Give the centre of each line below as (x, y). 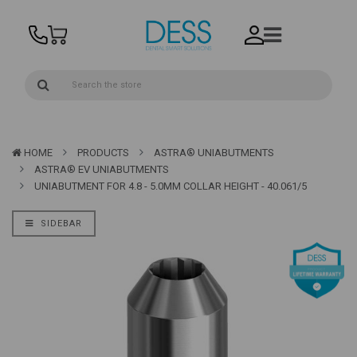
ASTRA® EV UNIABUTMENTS (102, 170)
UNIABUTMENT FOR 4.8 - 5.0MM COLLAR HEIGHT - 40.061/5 (171, 186)
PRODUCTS (103, 153)
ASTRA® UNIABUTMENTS (214, 153)
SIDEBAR (60, 224)
